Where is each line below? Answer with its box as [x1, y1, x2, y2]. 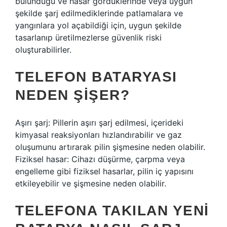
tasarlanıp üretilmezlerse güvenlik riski [15, 32, 162, 43]
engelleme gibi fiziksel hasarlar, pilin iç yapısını [15, 166, 194, 176]
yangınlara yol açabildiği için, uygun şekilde [15, 20, 181, 30]
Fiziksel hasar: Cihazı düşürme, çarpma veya [15, 154, 185, 164]
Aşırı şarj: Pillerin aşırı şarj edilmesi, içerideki [15, 118, 183, 128]
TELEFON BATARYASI [15, 69, 177, 85]
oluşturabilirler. [15, 45, 71, 55]
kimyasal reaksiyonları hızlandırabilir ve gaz [15, 130, 182, 140]
